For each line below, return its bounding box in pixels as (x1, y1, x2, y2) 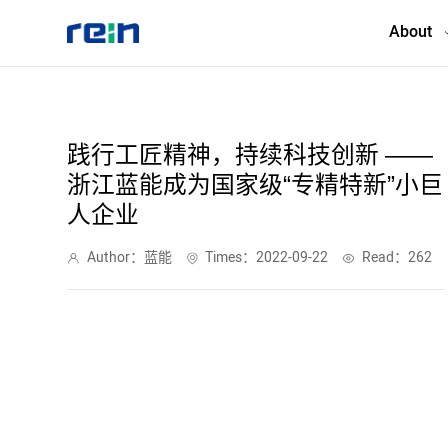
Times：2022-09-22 (205, 247, 329, 270)
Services (33, 236, 84, 259)
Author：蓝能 (86, 247, 172, 270)
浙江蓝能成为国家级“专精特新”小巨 (67, 167, 444, 205)
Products (33, 169, 90, 192)
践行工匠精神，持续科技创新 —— (67, 137, 434, 175)
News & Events (33, 370, 125, 393)
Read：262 (361, 247, 432, 270)
